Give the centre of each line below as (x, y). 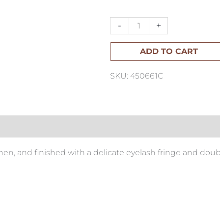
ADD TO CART (169, 51)
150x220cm (131, 24)
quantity (125, 38)
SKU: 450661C (137, 76)
